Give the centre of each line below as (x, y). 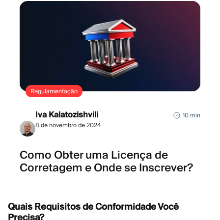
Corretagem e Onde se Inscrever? (106, 168)
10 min (192, 115)
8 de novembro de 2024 (68, 125)
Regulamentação (54, 91)
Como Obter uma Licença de (94, 155)
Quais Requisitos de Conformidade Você (93, 206)
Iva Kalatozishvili (67, 115)
